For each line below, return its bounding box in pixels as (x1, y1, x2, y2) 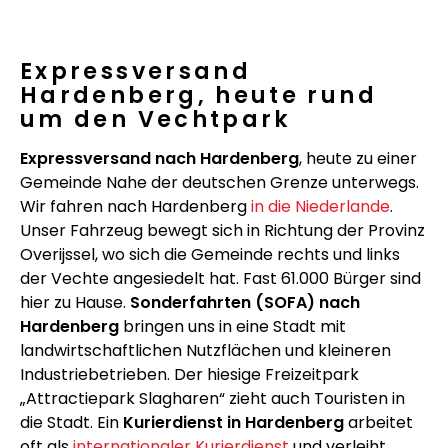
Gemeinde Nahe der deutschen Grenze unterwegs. (20, 170, 419, 194)
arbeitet (344, 410, 413, 434)
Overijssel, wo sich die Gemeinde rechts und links (20, 242, 400, 266)
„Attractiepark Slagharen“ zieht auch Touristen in (20, 386, 405, 410)
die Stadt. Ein (20, 410, 123, 434)
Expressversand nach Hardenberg (20, 146, 299, 170)
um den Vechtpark (20, 102, 292, 135)
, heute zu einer (299, 146, 417, 170)
